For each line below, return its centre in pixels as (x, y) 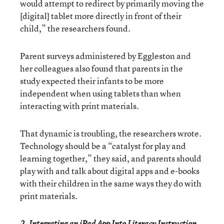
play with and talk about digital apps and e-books (110, 171)
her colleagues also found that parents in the (101, 68)
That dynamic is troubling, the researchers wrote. (111, 133)
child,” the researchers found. (75, 28)
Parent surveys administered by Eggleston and (105, 56)
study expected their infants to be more (92, 81)
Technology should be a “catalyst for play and (103, 146)
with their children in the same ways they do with (111, 183)
